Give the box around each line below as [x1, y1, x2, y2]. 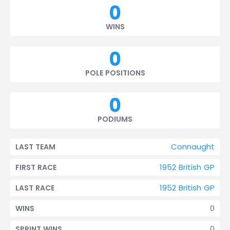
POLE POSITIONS [85, 68, 145, 78]
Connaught [171, 141, 215, 152]
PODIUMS [98, 114, 132, 124]
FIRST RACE [15, 162, 56, 172]
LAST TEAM [15, 142, 55, 152]
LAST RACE [15, 183, 54, 193]
